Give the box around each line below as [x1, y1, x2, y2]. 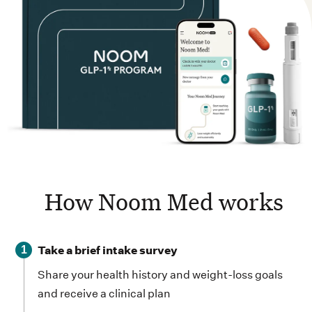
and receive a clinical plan [38, 287, 171, 301]
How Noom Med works [44, 186, 283, 217]
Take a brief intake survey [38, 243, 178, 258]
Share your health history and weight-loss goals [38, 268, 283, 282]
